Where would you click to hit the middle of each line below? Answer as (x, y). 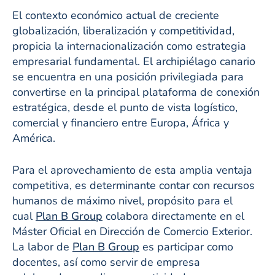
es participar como (186, 246)
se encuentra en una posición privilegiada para (128, 76)
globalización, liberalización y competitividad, (123, 30)
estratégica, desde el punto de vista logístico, (125, 107)
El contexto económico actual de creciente (116, 15)
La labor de (42, 246)
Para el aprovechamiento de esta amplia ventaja (132, 170)
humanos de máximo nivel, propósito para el (122, 200)
